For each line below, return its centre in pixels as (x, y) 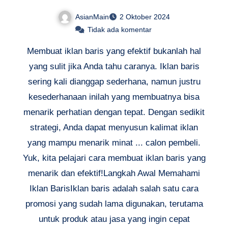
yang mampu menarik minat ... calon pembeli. (114, 143)
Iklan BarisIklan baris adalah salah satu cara (114, 189)
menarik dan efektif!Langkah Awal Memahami (114, 174)
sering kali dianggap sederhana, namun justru (114, 82)
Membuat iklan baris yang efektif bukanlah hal (114, 51)
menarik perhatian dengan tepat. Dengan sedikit (114, 112)
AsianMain (92, 17)
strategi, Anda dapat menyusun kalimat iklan (114, 128)
